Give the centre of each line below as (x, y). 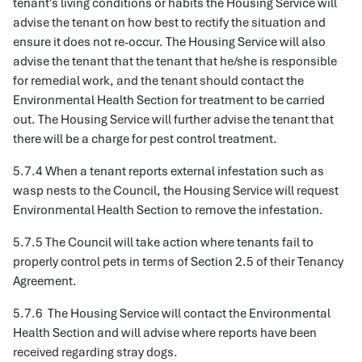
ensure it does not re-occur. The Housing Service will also (169, 42)
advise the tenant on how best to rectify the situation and (169, 23)
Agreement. (45, 281)
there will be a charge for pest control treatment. (145, 139)
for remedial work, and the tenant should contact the (158, 81)
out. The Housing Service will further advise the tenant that (173, 120)
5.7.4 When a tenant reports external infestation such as (168, 171)
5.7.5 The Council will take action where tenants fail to (163, 242)
